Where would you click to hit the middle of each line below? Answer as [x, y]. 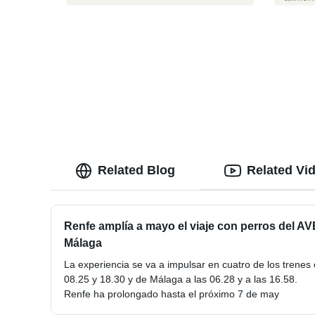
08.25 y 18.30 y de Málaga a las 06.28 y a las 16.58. [181, 279]
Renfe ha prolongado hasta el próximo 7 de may [172, 294]
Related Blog [136, 171]
